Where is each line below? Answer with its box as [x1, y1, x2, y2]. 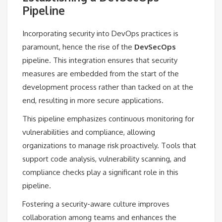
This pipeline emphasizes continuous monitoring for [22, 113, 194, 123]
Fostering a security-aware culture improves [22, 199, 169, 209]
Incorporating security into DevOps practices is [22, 28, 178, 38]
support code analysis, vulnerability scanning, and [22, 154, 186, 164]
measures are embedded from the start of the [22, 68, 179, 78]
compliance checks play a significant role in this [22, 167, 178, 177]
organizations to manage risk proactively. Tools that [22, 140, 196, 150]
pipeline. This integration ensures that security [22, 55, 177, 65]
